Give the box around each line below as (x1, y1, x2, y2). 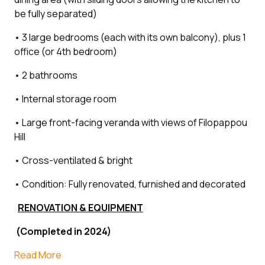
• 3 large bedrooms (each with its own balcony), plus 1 (14, 30, 246, 44)
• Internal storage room (14, 92, 117, 105)
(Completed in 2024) (14, 224, 111, 238)
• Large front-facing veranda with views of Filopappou (14, 115, 247, 129)
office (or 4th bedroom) (14, 44, 117, 58)
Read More (14, 248, 62, 261)
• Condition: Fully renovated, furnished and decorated (14, 177, 249, 190)
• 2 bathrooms (14, 68, 77, 82)
